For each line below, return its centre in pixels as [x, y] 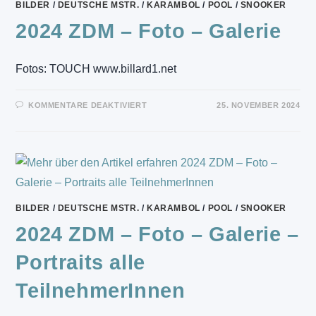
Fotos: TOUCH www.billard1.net [96, 69]
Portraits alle [80, 262]
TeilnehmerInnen [101, 291]
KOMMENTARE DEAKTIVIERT [88, 105]
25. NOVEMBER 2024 [259, 105]
